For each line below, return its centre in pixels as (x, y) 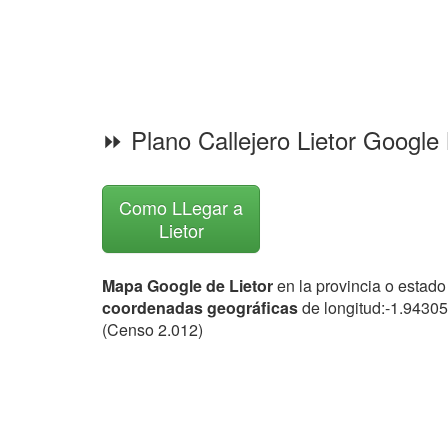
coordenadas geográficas (202, 307)
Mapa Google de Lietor (187, 285)
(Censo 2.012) (152, 329)
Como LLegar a (181, 207)
